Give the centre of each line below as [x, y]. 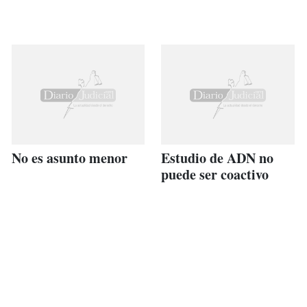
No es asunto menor [69, 158]
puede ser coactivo [215, 174]
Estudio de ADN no [218, 158]
